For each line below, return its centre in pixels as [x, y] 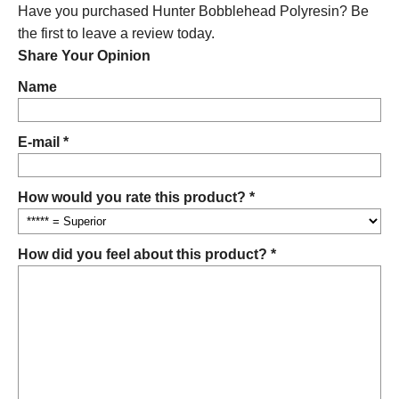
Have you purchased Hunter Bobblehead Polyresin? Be [193, 12]
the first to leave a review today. [116, 34]
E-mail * [43, 142]
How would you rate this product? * [136, 198]
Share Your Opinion [84, 56]
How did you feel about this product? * [147, 255]
